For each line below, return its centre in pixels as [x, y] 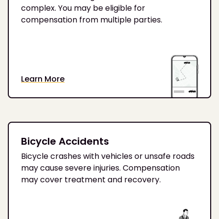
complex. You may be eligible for [83, 8]
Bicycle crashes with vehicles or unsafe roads [108, 156]
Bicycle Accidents [65, 141]
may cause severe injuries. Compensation [100, 168]
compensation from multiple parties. [92, 20]
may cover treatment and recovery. [91, 179]
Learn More [43, 79]
